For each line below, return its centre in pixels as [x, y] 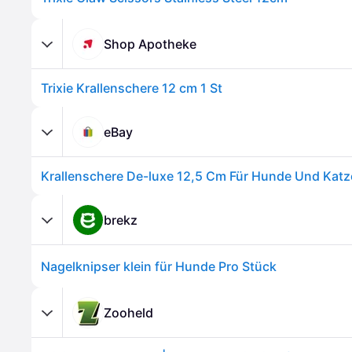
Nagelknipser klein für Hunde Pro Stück [159, 266]
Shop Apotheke [150, 44]
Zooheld [128, 312]
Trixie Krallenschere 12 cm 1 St [132, 88]
